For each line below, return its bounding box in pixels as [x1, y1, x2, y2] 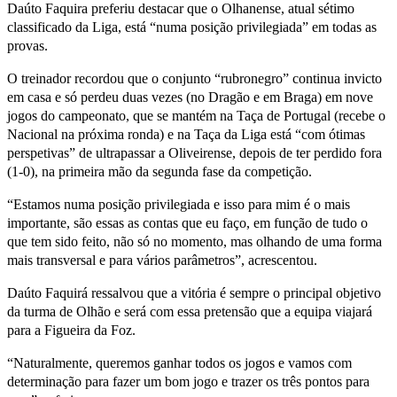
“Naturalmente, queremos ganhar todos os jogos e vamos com [7, 354, 352, 370]
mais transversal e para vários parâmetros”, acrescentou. [7, 252, 317, 268]
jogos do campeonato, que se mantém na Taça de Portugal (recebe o [7, 107, 385, 123]
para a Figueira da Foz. [7, 322, 136, 338]
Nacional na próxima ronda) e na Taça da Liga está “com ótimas [7, 126, 365, 142]
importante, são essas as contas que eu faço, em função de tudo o [7, 214, 368, 230]
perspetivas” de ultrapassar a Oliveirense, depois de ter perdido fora [7, 144, 382, 160]
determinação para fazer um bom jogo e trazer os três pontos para [7, 373, 370, 389]
